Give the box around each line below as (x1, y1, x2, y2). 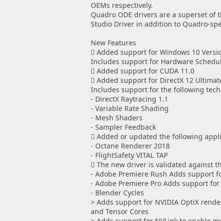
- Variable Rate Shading (90, 104, 169, 113)
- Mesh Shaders (90, 113, 143, 122)
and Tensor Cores (90, 207, 148, 216)
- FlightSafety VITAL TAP (90, 150, 168, 160)
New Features (90, 38, 136, 47)
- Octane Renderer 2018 (90, 141, 170, 150)
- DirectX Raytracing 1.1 (90, 94, 168, 104)
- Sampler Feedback (90, 122, 156, 132)
